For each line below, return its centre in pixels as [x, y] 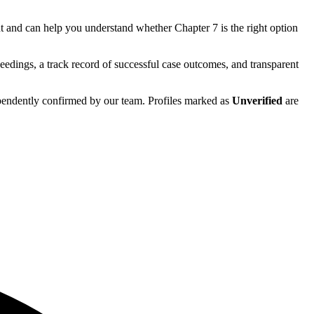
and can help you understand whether [89, 27]
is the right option [258, 27]
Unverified [257, 100]
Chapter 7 [196, 27]
